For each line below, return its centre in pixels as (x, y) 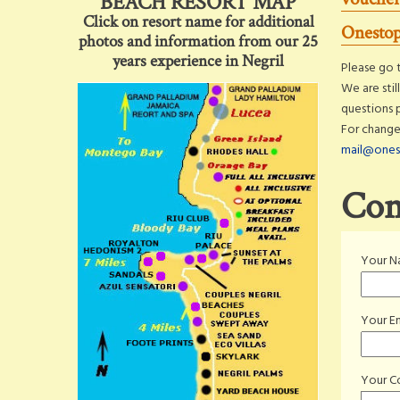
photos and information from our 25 (198, 42)
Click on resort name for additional (198, 22)
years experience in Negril (198, 61)
